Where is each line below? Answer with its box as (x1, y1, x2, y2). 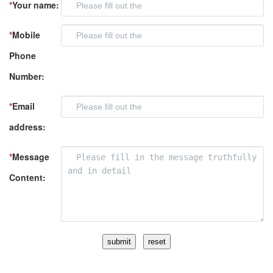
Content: (9, 171, 46, 184)
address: (9, 121, 46, 133)
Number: (9, 70, 44, 83)
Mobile (12, 29, 40, 41)
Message (12, 151, 49, 163)
